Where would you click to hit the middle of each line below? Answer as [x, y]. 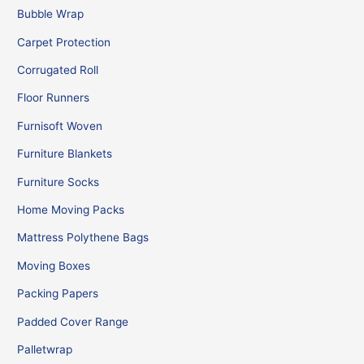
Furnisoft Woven [60, 126]
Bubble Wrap [51, 14]
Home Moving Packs [71, 210]
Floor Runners [54, 98]
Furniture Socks [58, 182]
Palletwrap [45, 350]
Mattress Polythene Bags [83, 238]
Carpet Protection [64, 42]
